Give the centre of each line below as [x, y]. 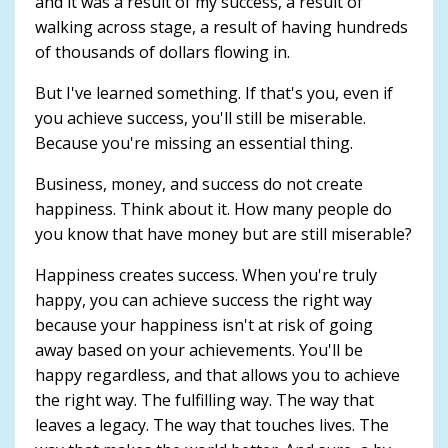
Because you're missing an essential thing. [194, 142]
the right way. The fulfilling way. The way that [204, 399]
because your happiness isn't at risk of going [204, 324]
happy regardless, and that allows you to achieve [217, 374]
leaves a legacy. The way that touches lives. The [212, 424]
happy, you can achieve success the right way [203, 299]
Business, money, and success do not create [199, 183]
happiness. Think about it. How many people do [213, 208]
